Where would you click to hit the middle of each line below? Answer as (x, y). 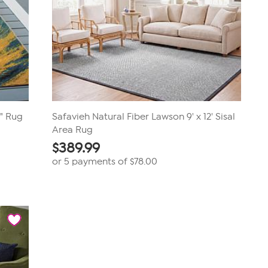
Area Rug (72, 130)
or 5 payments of (91, 162)
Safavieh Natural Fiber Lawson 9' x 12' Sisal (143, 117)
